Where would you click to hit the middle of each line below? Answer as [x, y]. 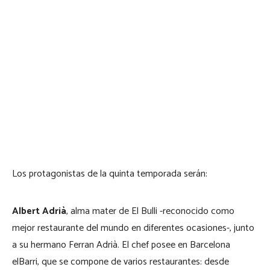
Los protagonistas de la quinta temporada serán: [110, 174]
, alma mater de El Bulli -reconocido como [150, 211]
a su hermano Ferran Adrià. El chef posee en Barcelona [121, 245]
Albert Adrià [39, 211]
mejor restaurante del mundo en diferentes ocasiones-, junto [133, 228]
